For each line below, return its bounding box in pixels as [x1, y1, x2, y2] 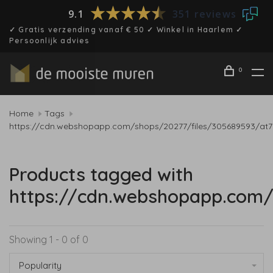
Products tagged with [9, 163, 193, 186]
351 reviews [172, 7, 236, 21]
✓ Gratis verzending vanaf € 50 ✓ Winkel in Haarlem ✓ [9, 25, 243, 34]
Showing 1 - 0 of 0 [9, 233, 88, 246]
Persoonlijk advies [9, 36, 90, 45]
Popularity [19, 260, 62, 271]
